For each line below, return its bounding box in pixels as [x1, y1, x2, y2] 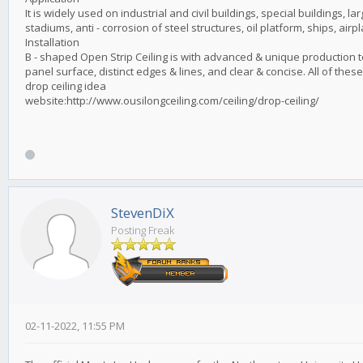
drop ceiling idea [25, 79, 106, 94]
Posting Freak [111, 223, 174, 238]
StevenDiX [111, 203, 174, 223]
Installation [25, 35, 79, 50]
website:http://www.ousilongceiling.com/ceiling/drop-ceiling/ [25, 93, 319, 109]
